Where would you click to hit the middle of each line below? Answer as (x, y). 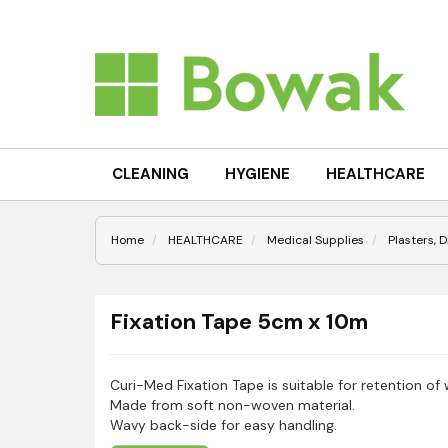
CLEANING (150, 174)
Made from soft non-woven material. (232, 405)
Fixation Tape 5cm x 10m (238, 321)
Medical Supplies (315, 240)
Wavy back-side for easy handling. (223, 425)
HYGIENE (257, 174)
